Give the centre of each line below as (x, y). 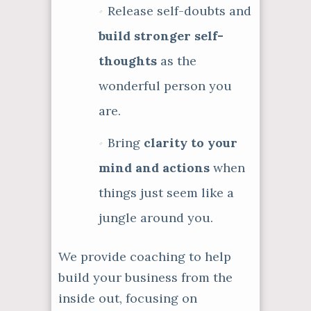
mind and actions (154, 168)
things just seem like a (166, 193)
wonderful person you (165, 86)
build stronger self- (161, 36)
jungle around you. (156, 218)
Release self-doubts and (179, 11)
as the (177, 61)
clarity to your (191, 143)
